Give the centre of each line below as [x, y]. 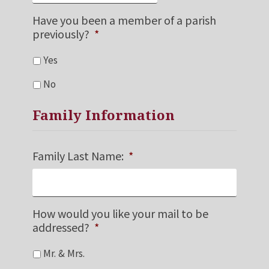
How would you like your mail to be [120, 213]
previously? [61, 33]
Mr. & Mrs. [64, 253]
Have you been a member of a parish [124, 20]
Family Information [103, 115]
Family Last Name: [78, 156]
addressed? [61, 227]
